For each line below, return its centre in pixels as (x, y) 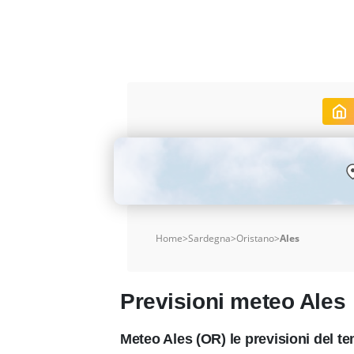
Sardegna (209, 238)
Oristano (255, 238)
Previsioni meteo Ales (233, 301)
